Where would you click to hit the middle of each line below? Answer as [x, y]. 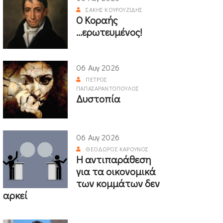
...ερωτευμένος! [109, 32]
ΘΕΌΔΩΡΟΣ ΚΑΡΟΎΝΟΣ [117, 149]
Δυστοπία [98, 99]
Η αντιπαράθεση [113, 160]
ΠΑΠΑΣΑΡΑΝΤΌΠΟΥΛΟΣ [108, 88]
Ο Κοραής [97, 20]
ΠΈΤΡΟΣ [97, 79]
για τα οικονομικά [116, 171]
